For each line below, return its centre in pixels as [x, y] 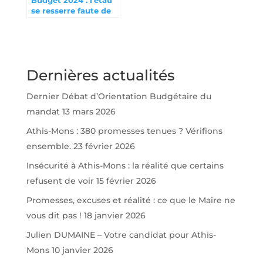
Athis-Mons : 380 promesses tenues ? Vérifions [124, 131]
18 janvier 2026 [114, 215]
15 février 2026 [126, 181]
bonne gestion [60, 21]
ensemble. [48, 146]
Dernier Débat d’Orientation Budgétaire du [119, 96]
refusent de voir [60, 181]
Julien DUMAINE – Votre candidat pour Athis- [121, 235]
